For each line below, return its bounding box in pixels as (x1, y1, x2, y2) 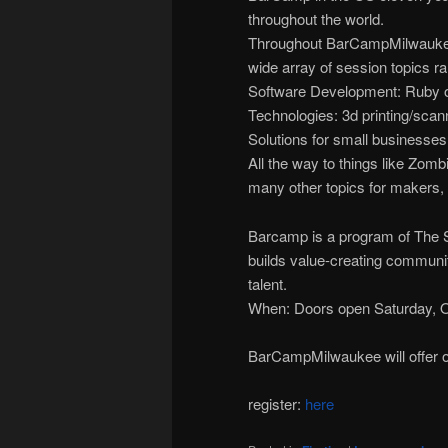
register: (248, 393, 305, 415)
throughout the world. (248, 8, 384, 30)
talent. (248, 272, 287, 294)
